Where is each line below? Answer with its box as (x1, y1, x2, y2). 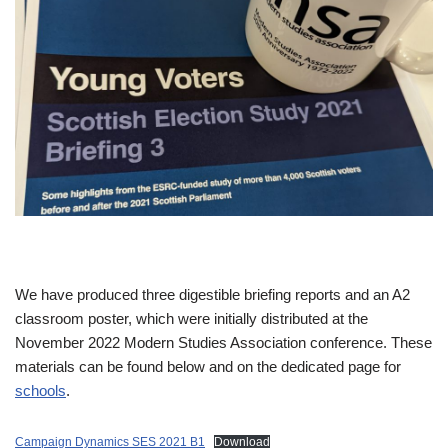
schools (15, 381, 66, 399)
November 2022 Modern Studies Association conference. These (15, 333, 432, 351)
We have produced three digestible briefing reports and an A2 (15, 285, 410, 303)
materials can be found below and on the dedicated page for (15, 357, 401, 375)
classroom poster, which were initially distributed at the (15, 309, 368, 327)
